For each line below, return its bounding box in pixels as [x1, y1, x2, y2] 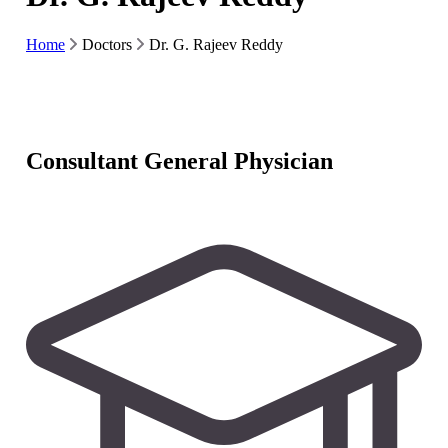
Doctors [82, 36, 132, 54]
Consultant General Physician [26, 146, 333, 174]
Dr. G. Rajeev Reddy [149, 36, 283, 54]
